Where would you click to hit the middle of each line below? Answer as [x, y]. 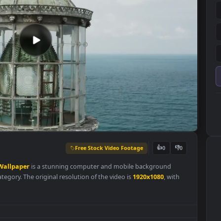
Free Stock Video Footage [146, 189]
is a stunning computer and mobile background [136, 210]
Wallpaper [40, 210]
